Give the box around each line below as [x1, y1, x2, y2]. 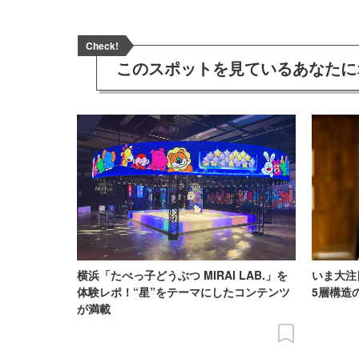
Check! [85, 38, 119, 54]
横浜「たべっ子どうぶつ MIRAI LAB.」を [77, 267, 288, 284]
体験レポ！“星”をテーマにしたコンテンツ [77, 284, 290, 301]
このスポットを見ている [116, 56, 292, 80]
